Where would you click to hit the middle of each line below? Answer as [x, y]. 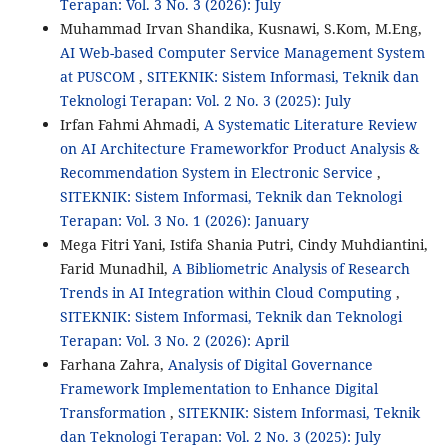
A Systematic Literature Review [310, 125]
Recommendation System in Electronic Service [218, 173]
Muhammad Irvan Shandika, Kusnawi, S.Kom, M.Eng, [240, 29]
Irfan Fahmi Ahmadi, [131, 125]
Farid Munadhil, [115, 269]
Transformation [114, 413]
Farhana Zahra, [113, 365]
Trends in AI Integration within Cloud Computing [227, 293]
